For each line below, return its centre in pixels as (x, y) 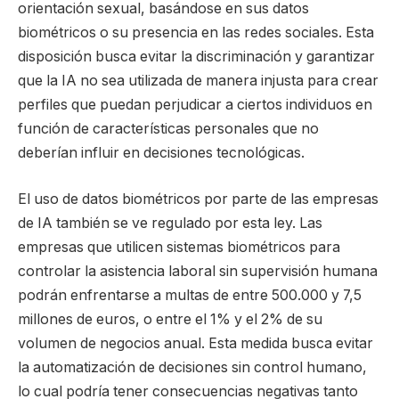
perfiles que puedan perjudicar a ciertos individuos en (195, 105)
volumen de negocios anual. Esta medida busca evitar (195, 343)
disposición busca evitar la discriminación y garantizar (196, 57)
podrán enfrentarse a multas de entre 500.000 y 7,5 (190, 295)
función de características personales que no (168, 129)
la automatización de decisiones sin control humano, (192, 367)
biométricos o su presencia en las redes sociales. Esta (196, 33)
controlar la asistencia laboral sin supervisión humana (198, 271)
